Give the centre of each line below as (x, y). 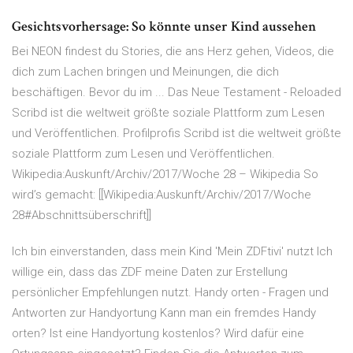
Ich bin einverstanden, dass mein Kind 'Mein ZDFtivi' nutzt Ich (172, 252)
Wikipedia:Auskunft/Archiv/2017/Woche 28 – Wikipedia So (165, 175)
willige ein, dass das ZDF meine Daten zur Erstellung (150, 272)
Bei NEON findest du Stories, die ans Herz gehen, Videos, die (173, 52)
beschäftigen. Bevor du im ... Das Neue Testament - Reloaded (176, 93)
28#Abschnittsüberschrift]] (82, 216)
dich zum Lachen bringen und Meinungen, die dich (145, 72)
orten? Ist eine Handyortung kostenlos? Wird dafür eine (158, 334)
